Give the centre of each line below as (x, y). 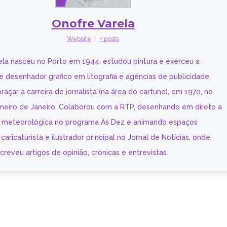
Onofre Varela (93, 24)
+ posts (110, 39)
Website (79, 39)
